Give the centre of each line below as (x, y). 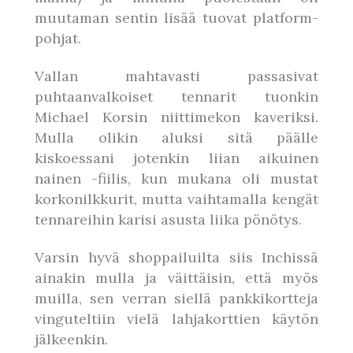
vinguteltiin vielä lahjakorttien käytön (176, 319)
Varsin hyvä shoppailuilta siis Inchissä (176, 257)
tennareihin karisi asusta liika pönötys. (168, 219)
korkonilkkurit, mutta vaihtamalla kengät (176, 199)
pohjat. (58, 38)
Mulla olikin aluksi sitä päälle (176, 137)
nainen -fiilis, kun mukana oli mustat (176, 178)
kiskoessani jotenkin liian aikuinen (176, 158)
